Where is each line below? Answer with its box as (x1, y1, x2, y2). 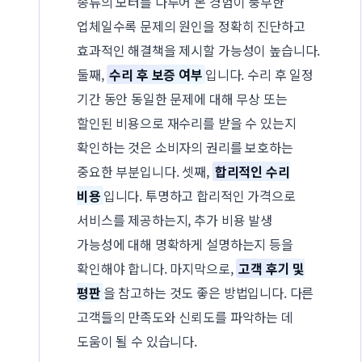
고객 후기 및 (238, 259, 305, 279)
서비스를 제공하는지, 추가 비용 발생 (77, 210, 272, 230)
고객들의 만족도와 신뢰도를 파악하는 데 (77, 307, 293, 327)
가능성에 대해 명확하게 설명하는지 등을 (77, 234, 293, 255)
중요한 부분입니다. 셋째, (77, 162, 213, 182)
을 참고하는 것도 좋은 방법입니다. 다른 (103, 283, 314, 303)
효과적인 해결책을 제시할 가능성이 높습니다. (77, 40, 321, 61)
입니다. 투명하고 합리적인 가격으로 (103, 186, 296, 206)
